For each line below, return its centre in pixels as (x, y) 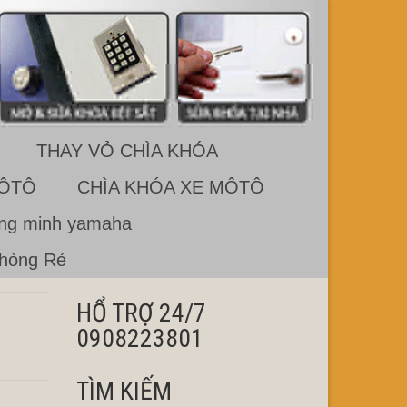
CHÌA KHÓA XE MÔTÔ (170, 188)
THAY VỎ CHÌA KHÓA (127, 151)
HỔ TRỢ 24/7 (141, 313)
